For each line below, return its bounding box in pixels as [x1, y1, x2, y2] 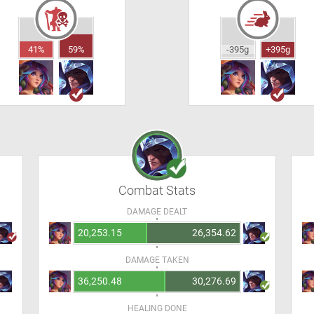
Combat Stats [118, 183, 196, 198]
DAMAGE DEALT [127, 207, 187, 217]
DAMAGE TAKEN [125, 255, 189, 265]
